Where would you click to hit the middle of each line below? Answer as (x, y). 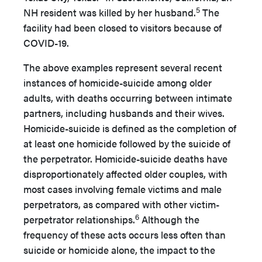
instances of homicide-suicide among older (118, 82)
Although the (169, 219)
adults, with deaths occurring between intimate (128, 98)
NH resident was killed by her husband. (110, 12)
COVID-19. (46, 43)
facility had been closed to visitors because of (123, 27)
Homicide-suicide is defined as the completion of (130, 128)
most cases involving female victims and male (123, 189)
